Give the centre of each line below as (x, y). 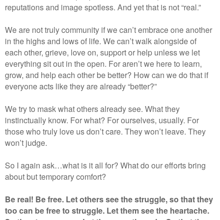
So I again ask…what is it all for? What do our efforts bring (105, 165)
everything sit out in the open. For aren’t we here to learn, (103, 63)
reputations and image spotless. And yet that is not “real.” (103, 7)
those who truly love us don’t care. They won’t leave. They (105, 131)
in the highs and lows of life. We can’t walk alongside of (101, 41)
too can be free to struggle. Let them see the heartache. (107, 210)
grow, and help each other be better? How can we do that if (107, 75)
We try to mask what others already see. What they (92, 109)
